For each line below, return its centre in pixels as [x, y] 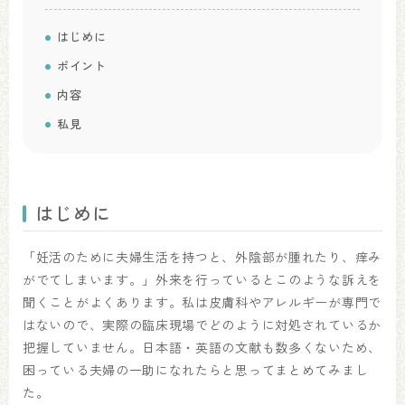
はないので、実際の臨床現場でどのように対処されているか [202, 325]
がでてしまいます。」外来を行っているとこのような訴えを [202, 279]
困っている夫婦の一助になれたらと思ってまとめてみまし [196, 370]
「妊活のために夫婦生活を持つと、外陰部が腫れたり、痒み [202, 257]
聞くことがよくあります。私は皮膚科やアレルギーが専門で [202, 302]
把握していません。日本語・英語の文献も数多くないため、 [202, 347]
